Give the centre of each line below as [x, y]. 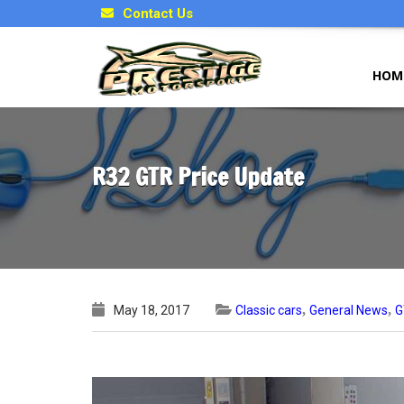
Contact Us [158, 14]
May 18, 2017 [151, 310]
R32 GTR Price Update [198, 177]
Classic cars [269, 310]
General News [349, 310]
